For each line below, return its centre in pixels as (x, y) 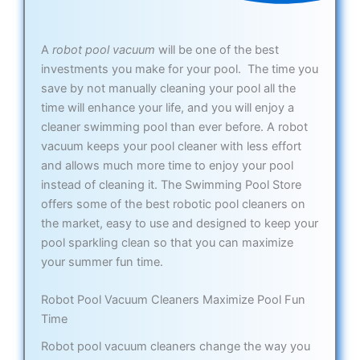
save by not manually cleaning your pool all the (168, 88)
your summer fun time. (102, 262)
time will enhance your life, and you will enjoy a (167, 107)
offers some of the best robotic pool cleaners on (173, 204)
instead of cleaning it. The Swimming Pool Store (171, 184)
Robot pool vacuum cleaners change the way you (175, 347)
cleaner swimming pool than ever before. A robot (174, 127)
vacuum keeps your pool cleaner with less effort (171, 146)
